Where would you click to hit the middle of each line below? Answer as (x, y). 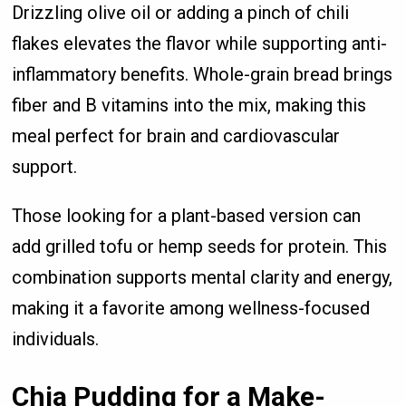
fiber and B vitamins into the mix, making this (189, 105)
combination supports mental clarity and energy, (203, 277)
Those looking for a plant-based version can (187, 215)
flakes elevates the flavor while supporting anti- (200, 43)
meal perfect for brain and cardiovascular (176, 135)
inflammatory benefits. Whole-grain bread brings (203, 74)
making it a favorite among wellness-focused (191, 308)
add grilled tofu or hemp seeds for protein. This (200, 246)
